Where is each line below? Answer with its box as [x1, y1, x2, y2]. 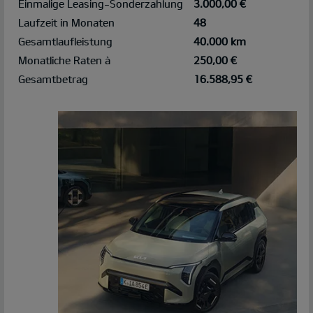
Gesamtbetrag [18, 73, 88, 86]
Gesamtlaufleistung [18, 35, 112, 48]
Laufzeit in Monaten [18, 16, 115, 29]
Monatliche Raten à [18, 54, 110, 67]
